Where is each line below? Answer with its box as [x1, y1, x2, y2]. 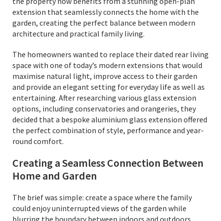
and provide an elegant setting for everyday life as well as [12, 82, 205, 92]
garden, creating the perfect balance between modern [12, 18, 195, 28]
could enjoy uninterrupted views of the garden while [12, 203, 186, 213]
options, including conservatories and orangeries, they [12, 104, 196, 113]
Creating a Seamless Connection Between [12, 156, 203, 170]
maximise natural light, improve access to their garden [12, 71, 197, 81]
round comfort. [12, 136, 64, 146]
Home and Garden [12, 169, 97, 183]
